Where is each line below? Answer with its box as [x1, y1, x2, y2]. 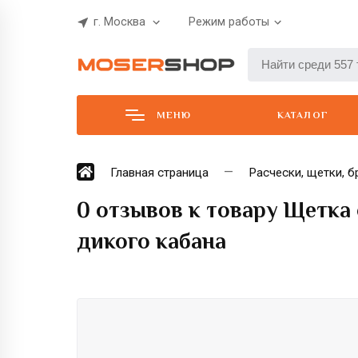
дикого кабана [77, 228, 226, 253]
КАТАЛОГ [276, 109, 329, 121]
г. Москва [93, 15, 145, 30]
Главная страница [110, 165, 209, 180]
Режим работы [189, 15, 269, 30]
